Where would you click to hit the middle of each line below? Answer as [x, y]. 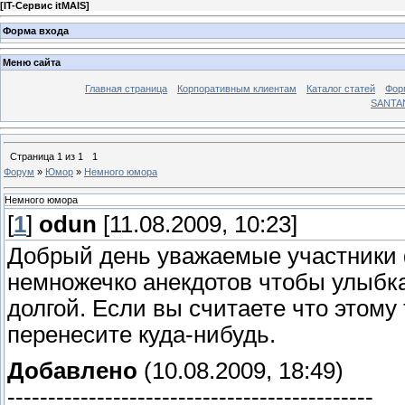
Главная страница [126, 89]
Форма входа [36, 30]
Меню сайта [32, 63]
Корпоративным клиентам [237, 89]
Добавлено [72, 370]
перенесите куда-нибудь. [141, 335]
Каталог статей [341, 89]
